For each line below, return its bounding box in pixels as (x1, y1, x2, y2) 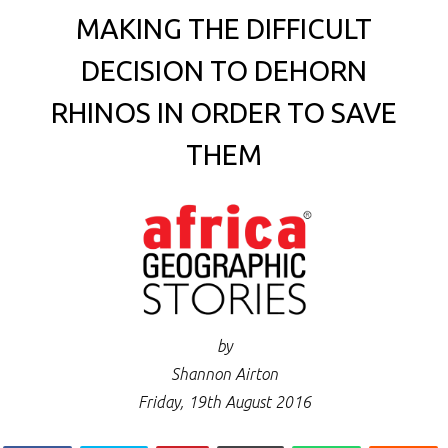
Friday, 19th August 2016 (137, 392, 311, 411)
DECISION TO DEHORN (81, 55, 367, 87)
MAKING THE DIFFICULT (76, 13, 372, 45)
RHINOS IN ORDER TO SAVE (51, 97, 397, 129)
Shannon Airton (170, 364, 278, 383)
